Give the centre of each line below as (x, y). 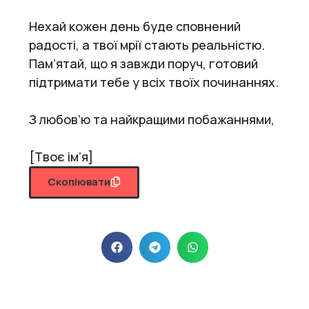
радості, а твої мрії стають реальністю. (147, 44)
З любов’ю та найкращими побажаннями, (152, 119)
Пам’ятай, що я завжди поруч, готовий (143, 63)
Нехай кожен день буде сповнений (135, 26)
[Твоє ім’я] (61, 156)
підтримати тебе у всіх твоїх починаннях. (154, 82)
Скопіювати (79, 181)
